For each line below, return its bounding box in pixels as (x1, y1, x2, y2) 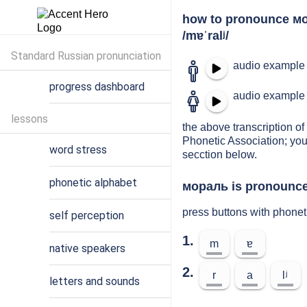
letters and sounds (49, 275, 140, 288)
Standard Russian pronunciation (11, 49, 161, 62)
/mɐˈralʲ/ (182, 29, 229, 42)
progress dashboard (49, 80, 145, 93)
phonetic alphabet (49, 176, 137, 189)
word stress (49, 143, 107, 156)
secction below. (182, 149, 257, 160)
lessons (11, 112, 48, 125)
